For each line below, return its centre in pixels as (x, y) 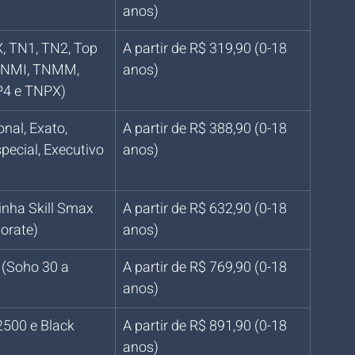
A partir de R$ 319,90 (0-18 (206, 49)
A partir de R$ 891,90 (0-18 (206, 326)
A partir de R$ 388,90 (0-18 (206, 129)
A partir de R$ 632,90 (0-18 (206, 209)
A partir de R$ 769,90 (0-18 (206, 267)
